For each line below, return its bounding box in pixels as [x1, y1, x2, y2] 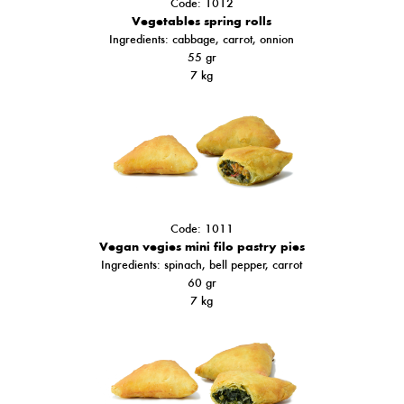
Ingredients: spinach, [101, 256, 210, 272]
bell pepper [209, 256, 267, 272]
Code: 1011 [170, 220, 234, 236]
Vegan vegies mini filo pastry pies [98, 238, 305, 254]
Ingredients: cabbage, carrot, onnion [109, 31, 295, 47]
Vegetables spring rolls [132, 13, 272, 29]
